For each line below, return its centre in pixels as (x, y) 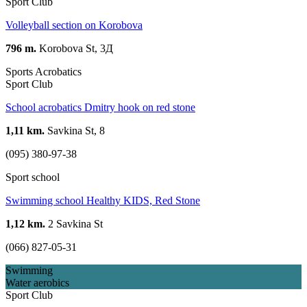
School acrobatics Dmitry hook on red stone (100, 107)
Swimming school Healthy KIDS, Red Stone (103, 200)
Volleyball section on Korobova (74, 25)
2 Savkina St (74, 223)
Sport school (33, 177)
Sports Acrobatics (44, 71)
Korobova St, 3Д (75, 48)
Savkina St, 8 (75, 130)
